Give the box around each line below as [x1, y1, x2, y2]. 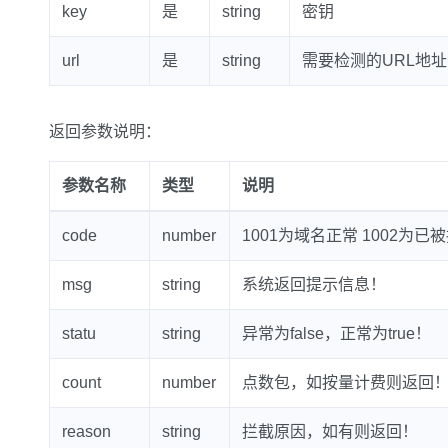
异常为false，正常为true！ [241, 325, 431, 342]
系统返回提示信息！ [241, 276, 386, 293]
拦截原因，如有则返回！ [241, 423, 418, 440]
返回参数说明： [48, 123, 161, 140]
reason [61, 423, 111, 440]
